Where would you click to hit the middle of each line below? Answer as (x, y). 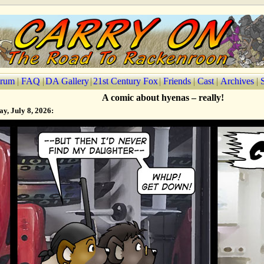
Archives (237, 81)
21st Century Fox (126, 81)
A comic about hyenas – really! (163, 98)
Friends (177, 81)
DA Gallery (67, 81)
